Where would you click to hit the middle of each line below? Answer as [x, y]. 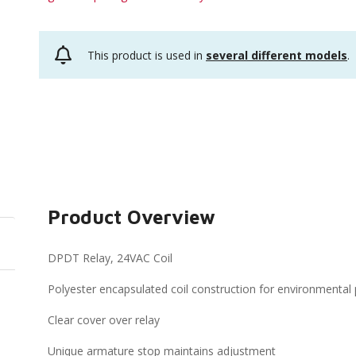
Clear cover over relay [104, 320]
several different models [277, 55]
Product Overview [132, 217]
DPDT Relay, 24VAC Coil [110, 258]
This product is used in [147, 55]
